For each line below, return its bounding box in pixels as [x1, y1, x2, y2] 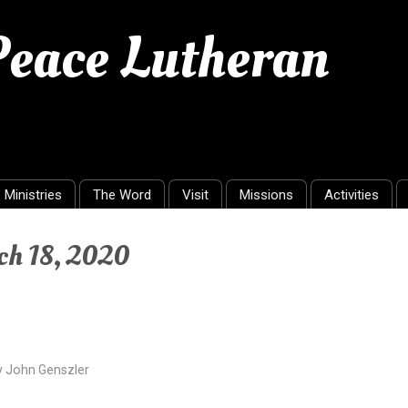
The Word [93, 187, 151, 203]
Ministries [5, 187, 62, 203]
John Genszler [5, 362, 89, 377]
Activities [324, 187, 379, 203]
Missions [240, 187, 293, 203]
